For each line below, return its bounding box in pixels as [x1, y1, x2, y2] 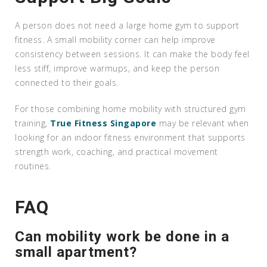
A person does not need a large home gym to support [15, 19, 239, 31]
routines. [15, 160, 51, 172]
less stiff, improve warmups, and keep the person [15, 62, 219, 74]
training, [15, 117, 50, 129]
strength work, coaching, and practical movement [15, 145, 218, 157]
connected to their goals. [15, 76, 119, 88]
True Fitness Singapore [50, 117, 156, 129]
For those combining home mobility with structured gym [15, 103, 246, 114]
